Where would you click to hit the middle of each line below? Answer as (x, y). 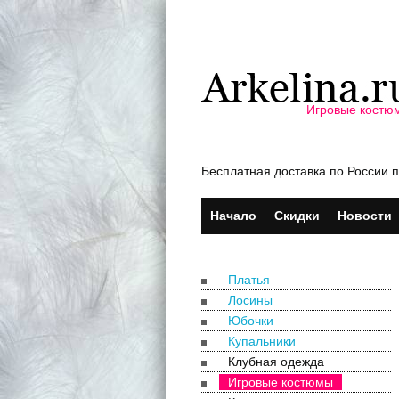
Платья (248, 279)
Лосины (250, 300)
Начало (233, 216)
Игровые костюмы (280, 382)
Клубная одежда (276, 361)
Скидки (297, 216)
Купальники (261, 341)
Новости (364, 216)
